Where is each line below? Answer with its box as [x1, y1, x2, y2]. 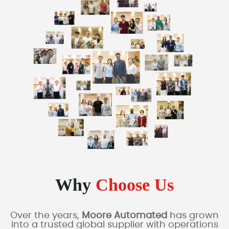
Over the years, [10, 211, 82, 220]
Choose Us [96, 175, 174, 194]
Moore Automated [82, 211, 167, 220]
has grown [167, 211, 219, 220]
